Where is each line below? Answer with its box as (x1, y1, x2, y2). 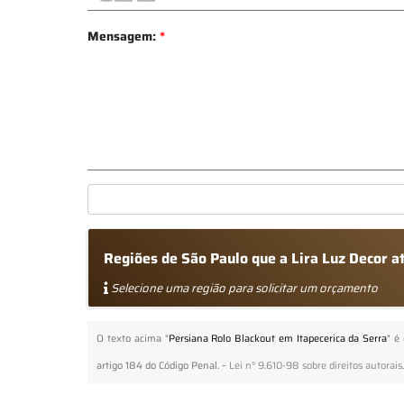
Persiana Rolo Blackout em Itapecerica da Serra (168, 330, 388, 346)
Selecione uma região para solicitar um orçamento (108, 278, 379, 298)
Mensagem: (87, 25, 161, 46)
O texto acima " (96, 330, 169, 346)
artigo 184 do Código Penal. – (96, 357, 230, 373)
